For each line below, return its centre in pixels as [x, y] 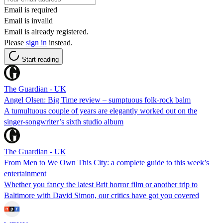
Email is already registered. [46, 31]
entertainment [25, 173]
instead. [60, 42]
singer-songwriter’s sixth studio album [64, 121]
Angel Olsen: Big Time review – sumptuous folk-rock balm [97, 100]
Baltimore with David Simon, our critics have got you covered [102, 195]
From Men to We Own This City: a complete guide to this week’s [107, 162]
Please [15, 42]
